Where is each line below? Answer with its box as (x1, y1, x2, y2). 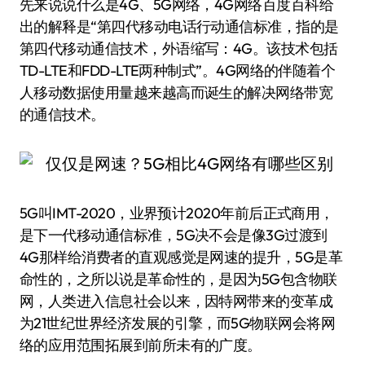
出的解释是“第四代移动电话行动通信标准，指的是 (20, 17, 339, 36)
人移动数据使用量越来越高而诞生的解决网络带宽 (20, 83, 333, 102)
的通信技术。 (20, 105, 105, 124)
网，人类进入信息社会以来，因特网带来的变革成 (20, 292, 333, 310)
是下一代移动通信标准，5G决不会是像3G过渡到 (20, 226, 328, 244)
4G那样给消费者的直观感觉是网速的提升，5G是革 (20, 248, 343, 266)
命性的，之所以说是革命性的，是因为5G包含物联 (20, 270, 337, 288)
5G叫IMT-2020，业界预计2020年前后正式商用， (20, 204, 334, 222)
